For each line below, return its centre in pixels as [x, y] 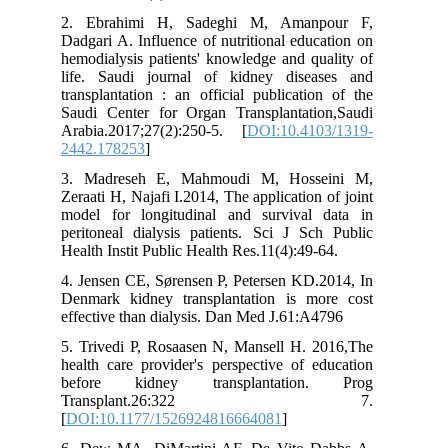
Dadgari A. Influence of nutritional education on [272, 40]
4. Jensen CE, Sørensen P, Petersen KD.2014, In [272, 280]
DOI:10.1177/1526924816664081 [229, 418]
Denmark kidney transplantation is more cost [272, 298]
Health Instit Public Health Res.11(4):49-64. [255, 250]
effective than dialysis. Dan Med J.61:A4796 [257, 316]
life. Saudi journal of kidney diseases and [272, 76]
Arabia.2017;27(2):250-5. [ [209, 130]
